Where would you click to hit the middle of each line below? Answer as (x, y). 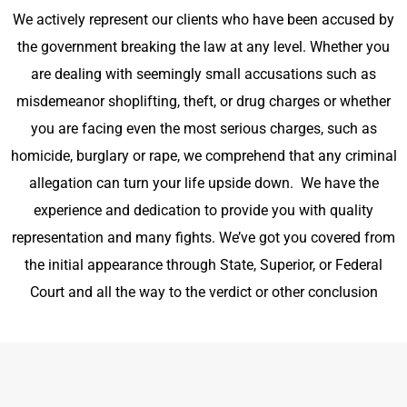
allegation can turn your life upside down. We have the (203, 183)
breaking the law (174, 47)
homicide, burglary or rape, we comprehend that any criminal (203, 156)
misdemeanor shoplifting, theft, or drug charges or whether (203, 101)
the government (69, 47)
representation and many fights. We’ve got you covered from (203, 238)
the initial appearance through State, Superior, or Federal (203, 265)
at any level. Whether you (308, 47)
